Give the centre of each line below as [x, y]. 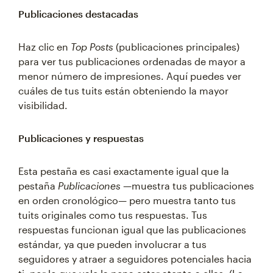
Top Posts [92, 47]
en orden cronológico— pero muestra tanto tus [127, 200]
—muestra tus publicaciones [187, 186]
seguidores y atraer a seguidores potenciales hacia [135, 259]
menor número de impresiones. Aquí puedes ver [130, 76]
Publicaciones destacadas [78, 14]
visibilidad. [43, 105]
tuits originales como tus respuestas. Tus [113, 215]
